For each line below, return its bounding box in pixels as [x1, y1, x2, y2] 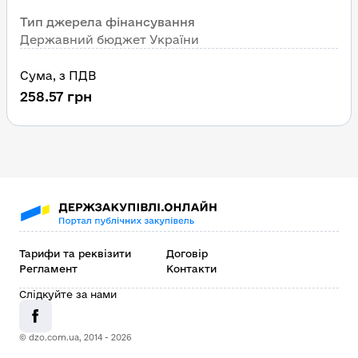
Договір [166, 248, 208, 259]
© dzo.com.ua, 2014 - [19, 332, 111, 342]
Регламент [19, 263, 78, 274]
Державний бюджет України [20, 33, 199, 46]
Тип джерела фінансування [20, 15, 195, 29]
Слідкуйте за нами [19, 288, 117, 300]
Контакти [166, 263, 217, 274]
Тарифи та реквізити [19, 248, 131, 259]
